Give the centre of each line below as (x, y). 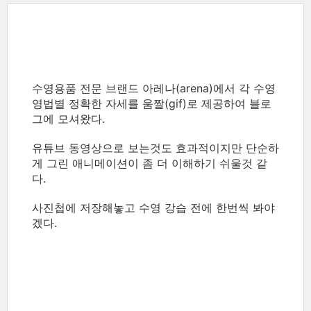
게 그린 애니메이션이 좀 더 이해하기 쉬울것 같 (150, 163)
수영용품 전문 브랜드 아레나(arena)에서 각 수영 (154, 88)
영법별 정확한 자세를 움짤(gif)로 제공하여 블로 (152, 103)
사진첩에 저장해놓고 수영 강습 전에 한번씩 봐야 (153, 208)
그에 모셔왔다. (68, 119)
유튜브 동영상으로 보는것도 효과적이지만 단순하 (155, 148)
